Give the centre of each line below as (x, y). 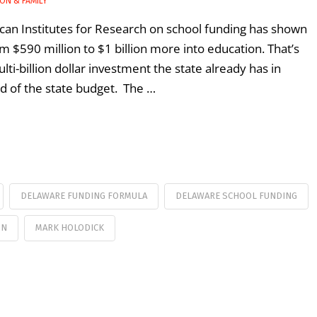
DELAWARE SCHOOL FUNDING (236, 195)
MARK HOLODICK (69, 227)
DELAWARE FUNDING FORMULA (83, 195)
